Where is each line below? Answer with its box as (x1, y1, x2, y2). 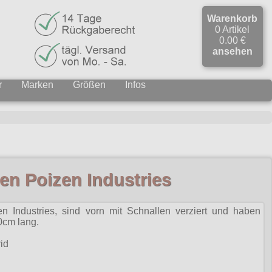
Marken (21, 80, 53, 90)
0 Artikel (215, 24, 250, 35)
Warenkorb (207, 13, 258, 24)
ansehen (212, 46, 253, 56)
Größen (73, 80, 106, 90)
